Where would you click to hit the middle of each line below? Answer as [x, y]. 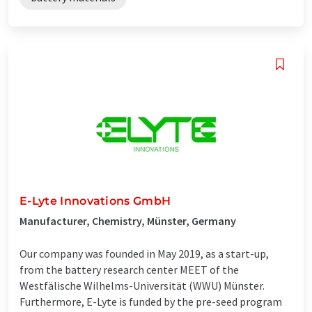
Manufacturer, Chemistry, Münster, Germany [128, 220]
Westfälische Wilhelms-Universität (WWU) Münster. [142, 285]
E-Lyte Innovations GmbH [95, 201]
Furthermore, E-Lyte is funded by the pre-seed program [151, 301]
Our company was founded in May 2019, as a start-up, [144, 253]
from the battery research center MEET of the [129, 269]
